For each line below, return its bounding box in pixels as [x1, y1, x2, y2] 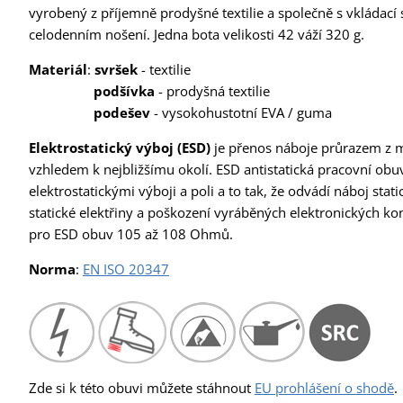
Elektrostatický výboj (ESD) [29, 138, 210, 157]
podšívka [94, 81, 155, 100]
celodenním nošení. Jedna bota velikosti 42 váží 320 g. [29, 24, 364, 43]
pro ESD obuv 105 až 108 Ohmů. [29, 224, 233, 243]
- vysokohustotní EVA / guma [150, 103, 332, 121]
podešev [94, 103, 150, 121]
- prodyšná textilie [155, 81, 270, 100]
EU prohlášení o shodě [255, 378, 394, 397]
